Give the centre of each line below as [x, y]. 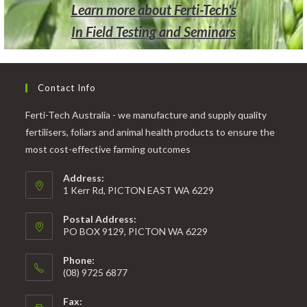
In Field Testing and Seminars [153, 31]
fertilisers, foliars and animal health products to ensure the [150, 132]
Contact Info [67, 87]
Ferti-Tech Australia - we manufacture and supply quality [146, 114]
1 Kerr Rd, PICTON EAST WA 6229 [139, 190]
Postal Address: [100, 219]
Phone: [79, 260]
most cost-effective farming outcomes [108, 149]
